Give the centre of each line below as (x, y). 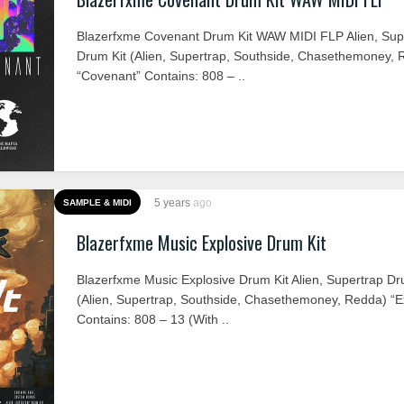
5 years (174, 203)
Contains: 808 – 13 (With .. (153, 319)
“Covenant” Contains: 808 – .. (161, 76)
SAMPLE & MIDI (97, 202)
